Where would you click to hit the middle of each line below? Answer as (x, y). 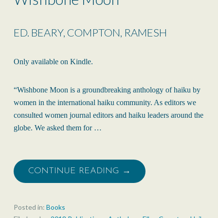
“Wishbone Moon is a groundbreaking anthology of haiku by (107, 90)
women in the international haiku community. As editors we (105, 103)
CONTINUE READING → (80, 171)
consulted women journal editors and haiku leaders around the (109, 115)
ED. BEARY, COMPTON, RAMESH (90, 33)
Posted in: (30, 207)
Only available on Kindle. (53, 62)
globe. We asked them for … (58, 128)
